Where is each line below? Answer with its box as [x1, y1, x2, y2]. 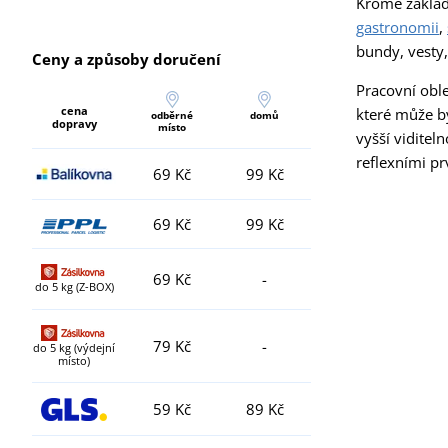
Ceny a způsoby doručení [32, 49, 221, 70]
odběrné [151, 108, 193, 123]
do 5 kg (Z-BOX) [34, 279, 114, 295]
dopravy [51, 116, 97, 132]
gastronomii [356, 16, 439, 37]
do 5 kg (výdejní [33, 340, 115, 356]
